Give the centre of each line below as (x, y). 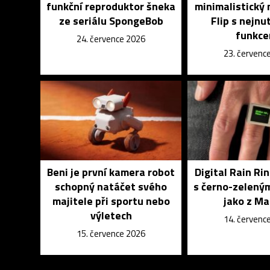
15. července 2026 (111, 234)
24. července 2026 (111, 39)
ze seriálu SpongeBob (111, 21)
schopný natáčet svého (111, 187)
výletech (111, 215)
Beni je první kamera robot (111, 172)
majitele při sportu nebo (111, 201)
